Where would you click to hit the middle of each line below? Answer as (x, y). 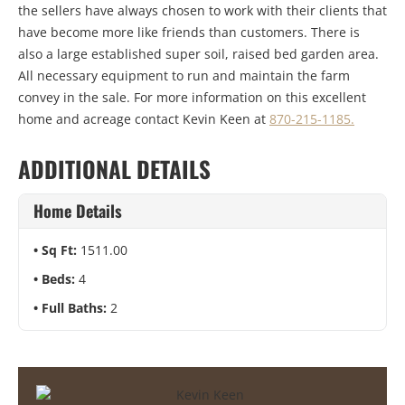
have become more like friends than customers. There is (189, 33)
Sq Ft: (61, 250)
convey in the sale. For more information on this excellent (192, 98)
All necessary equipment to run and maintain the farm (184, 76)
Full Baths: (76, 308)
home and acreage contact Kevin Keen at (144, 119)
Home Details (78, 211)
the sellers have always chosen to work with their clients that (202, 11)
